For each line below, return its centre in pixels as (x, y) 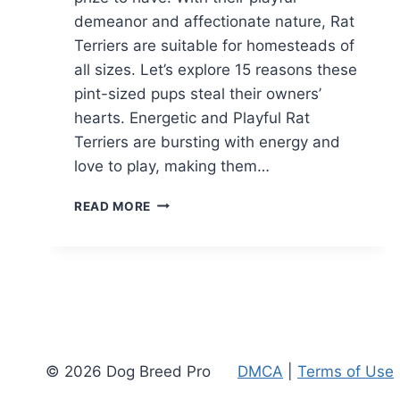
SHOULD (178, 276)
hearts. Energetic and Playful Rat (192, 117)
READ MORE (113, 206)
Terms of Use (346, 371)
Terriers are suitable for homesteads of (214, 45)
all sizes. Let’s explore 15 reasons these (216, 69)
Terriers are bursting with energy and (207, 142)
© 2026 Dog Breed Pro (128, 371)
